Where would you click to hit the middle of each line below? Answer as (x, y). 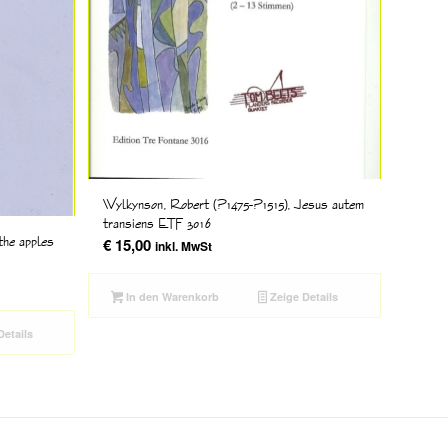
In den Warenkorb (171, 296)
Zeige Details (303, 296)
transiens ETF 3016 (156, 222)
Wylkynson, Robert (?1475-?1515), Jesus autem (233, 203)
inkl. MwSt (183, 245)
